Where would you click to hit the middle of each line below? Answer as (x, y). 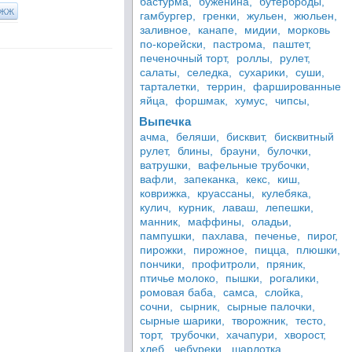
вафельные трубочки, (254, 165)
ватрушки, (165, 165)
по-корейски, (173, 44)
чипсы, (292, 101)
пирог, (323, 236)
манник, (160, 222)
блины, (195, 151)
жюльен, (315, 16)
